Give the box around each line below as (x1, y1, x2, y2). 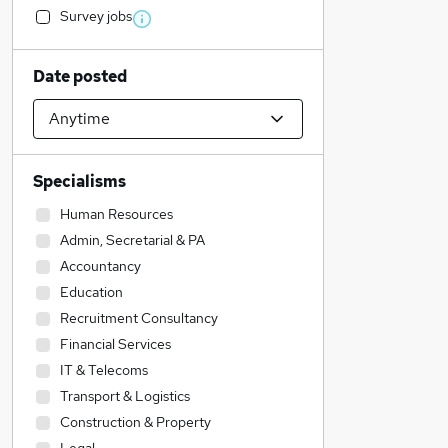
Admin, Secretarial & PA (60, 231, 205, 249)
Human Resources (60, 205, 173, 223)
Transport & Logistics (60, 387, 190, 405)
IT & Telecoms (60, 361, 148, 379)
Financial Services (60, 335, 171, 353)
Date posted (33, 66, 127, 87)
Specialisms (33, 171, 126, 192)
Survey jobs (60, 7, 132, 25)
